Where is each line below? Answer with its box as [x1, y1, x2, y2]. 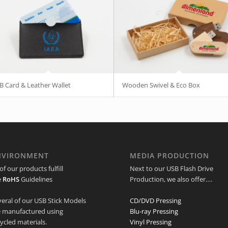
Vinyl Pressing [129, 217, 172, 226]
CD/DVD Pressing [129, 195, 181, 205]
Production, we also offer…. [129, 174, 212, 184]
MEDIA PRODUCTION [129, 150, 209, 160]
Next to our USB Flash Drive [129, 163, 213, 173]
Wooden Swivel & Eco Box [122, 80, 200, 90]
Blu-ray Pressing [129, 206, 178, 216]
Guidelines [19, 174, 52, 184]
